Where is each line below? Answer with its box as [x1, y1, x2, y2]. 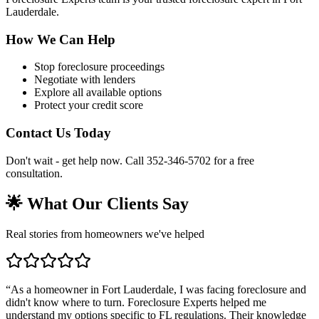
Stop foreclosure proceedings [34, 61, 164, 73]
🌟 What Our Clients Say [6, 194, 189, 213]
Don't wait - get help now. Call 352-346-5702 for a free [6, 154, 254, 167]
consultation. [6, 167, 63, 179]
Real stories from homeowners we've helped [6, 227, 204, 240]
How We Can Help [6, 31, 115, 47]
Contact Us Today [6, 125, 111, 141]
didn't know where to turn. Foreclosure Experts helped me [6, 296, 266, 308]
